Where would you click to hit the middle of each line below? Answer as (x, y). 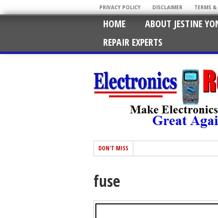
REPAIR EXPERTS (133, 42)
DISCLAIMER (167, 7)
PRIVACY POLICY (120, 7)
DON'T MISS (113, 148)
